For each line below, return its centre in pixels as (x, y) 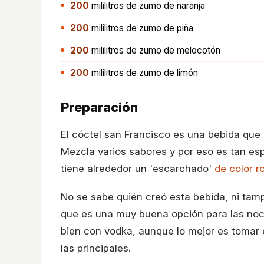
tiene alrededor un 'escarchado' (138, 169)
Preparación (99, 107)
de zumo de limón (161, 73)
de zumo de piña (159, 28)
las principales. (96, 248)
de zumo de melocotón (172, 50)
